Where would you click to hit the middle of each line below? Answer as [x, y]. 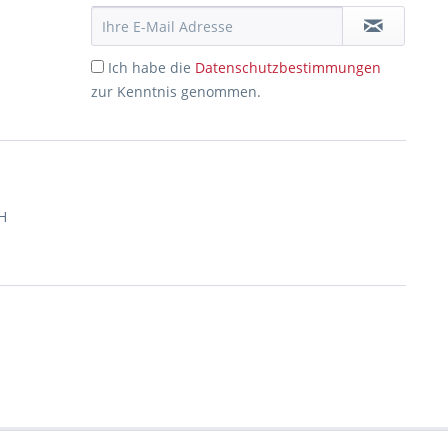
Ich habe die [151, 67]
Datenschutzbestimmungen [288, 67]
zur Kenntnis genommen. [176, 91]
